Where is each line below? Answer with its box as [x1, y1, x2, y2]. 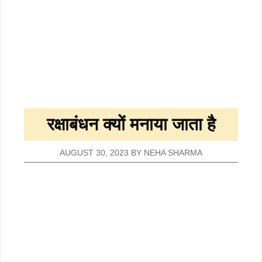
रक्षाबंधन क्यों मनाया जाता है [46, 114, 216, 134]
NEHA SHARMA [144, 148, 202, 157]
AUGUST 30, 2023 [60, 148, 129, 157]
